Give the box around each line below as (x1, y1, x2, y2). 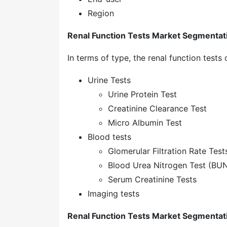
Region (88, 8, 114, 18)
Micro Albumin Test (108, 118, 182, 128)
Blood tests (88, 132, 131, 142)
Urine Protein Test (108, 89, 177, 99)
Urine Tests (88, 75, 131, 85)
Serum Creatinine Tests (108, 174, 197, 184)
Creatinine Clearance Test (108, 103, 207, 113)
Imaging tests (88, 188, 139, 199)
